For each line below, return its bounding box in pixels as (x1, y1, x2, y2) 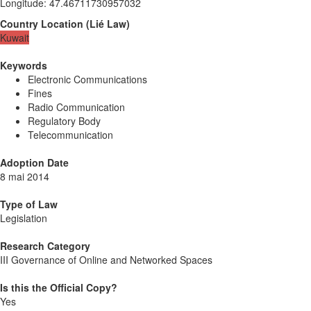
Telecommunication (28, 127, 113, 142)
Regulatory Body (28, 113, 101, 128)
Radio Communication (28, 99, 125, 114)
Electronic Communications (28, 72, 147, 86)
